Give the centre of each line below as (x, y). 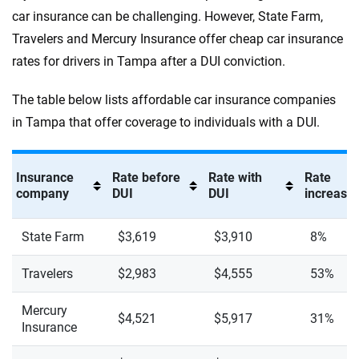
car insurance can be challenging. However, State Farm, (167, 16)
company (42, 194)
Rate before (146, 177)
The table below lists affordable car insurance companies (174, 100)
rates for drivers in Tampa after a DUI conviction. (149, 61)
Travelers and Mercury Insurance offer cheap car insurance (177, 39)
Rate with (235, 177)
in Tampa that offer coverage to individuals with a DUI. (166, 122)
